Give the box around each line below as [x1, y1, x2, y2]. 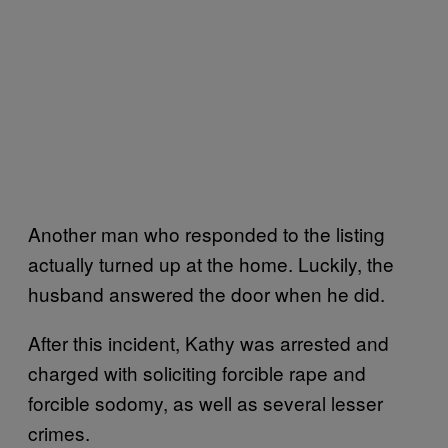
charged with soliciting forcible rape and [28, 358, 366, 386]
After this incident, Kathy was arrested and [28, 328, 389, 356]
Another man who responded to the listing [28, 219, 385, 247]
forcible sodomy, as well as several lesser [28, 388, 383, 416]
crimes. [28, 418, 90, 446]
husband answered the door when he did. [28, 279, 390, 307]
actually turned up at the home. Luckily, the [28, 249, 394, 277]
